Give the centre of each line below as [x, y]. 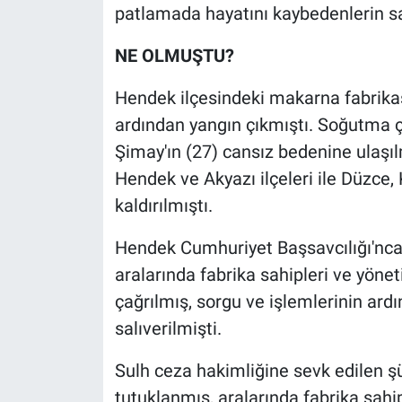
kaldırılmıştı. [163, 205]
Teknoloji [82, 235]
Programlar [89, 98]
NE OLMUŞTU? [174, 55]
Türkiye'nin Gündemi [122, 327]
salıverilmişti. [168, 328]
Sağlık [71, 144]
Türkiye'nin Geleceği [121, 281]
